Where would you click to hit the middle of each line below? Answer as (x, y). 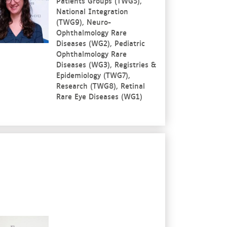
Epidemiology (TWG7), (93, 74)
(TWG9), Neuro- (83, 21)
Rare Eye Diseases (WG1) (99, 96)
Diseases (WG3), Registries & (106, 64)
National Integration (92, 11)
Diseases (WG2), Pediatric (100, 43)
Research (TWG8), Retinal (100, 85)
